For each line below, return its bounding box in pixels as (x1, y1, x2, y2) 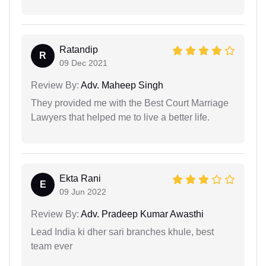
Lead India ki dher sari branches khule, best (31, 227, 214, 237)
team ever (31, 241, 72, 251)
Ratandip (59, 45, 98, 55)
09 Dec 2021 (59, 58, 107, 68)
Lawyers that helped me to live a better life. (31, 112, 210, 122)
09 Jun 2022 (59, 187, 106, 197)
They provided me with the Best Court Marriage (31, 98, 229, 108)
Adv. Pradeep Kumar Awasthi (79, 209, 204, 219)
